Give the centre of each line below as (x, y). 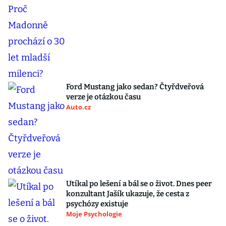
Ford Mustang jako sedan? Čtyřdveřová (135, 87)
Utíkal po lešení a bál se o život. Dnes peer (139, 184)
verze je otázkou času (103, 97)
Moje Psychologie (94, 214)
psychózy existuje (97, 204)
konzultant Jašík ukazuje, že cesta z (128, 194)
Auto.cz (78, 107)
